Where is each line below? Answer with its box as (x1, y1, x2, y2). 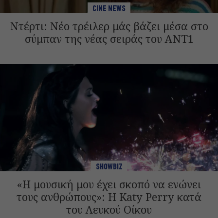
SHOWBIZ (95, 162, 123, 172)
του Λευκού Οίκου (66, 201, 152, 217)
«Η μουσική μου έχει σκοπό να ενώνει (17, 176, 201, 191)
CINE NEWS (92, 4, 126, 14)
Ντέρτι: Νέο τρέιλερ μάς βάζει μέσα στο (10, 18, 208, 33)
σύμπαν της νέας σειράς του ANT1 (24, 31, 194, 46)
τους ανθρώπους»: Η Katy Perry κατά (17, 189, 201, 204)
